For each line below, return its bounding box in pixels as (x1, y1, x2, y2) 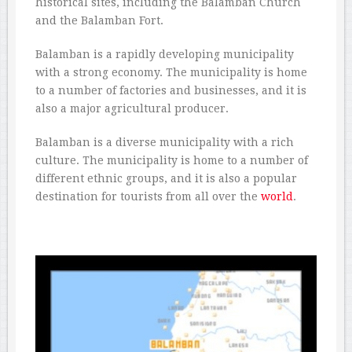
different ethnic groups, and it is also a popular (35, 171, 297, 185)
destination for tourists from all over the (35, 189, 261, 203)
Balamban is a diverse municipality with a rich (35, 135, 294, 148)
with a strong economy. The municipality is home (35, 65, 307, 79)
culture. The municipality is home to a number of (35, 153, 308, 167)
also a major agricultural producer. (35, 101, 229, 115)
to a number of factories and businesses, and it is (35, 83, 306, 97)
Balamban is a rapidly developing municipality (35, 47, 294, 60)
